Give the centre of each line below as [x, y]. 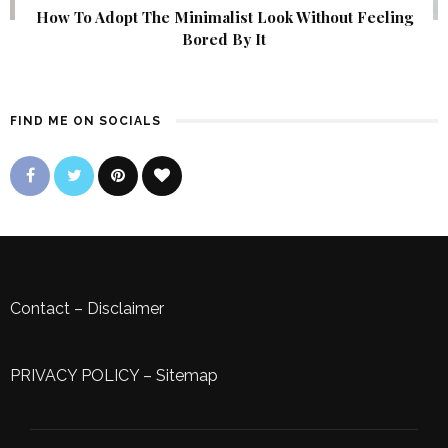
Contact [40, 309]
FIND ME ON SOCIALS [85, 121]
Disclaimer [125, 309]
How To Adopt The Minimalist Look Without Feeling [224, 17]
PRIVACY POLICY [74, 376]
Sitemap [187, 376]
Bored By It [224, 39]
